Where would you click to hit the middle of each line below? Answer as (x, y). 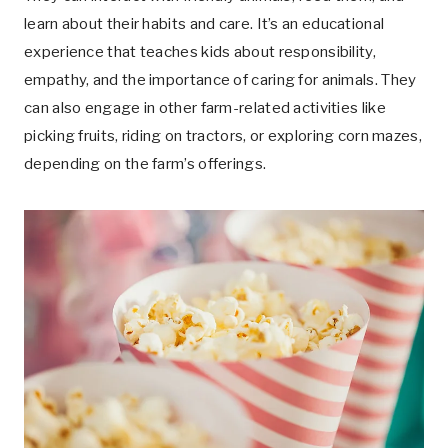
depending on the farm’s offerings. (145, 164)
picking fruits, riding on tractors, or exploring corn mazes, (223, 136)
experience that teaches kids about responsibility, (200, 52)
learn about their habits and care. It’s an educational (204, 24)
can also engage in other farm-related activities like (205, 108)
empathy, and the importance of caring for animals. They (220, 80)
